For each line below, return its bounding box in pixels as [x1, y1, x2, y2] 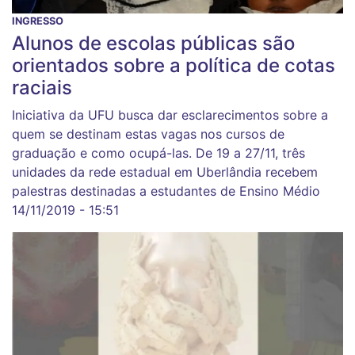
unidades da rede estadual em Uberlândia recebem [12, 163, 318, 180]
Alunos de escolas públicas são [12, 31, 295, 55]
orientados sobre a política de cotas [12, 53, 335, 77]
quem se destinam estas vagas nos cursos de [12, 125, 284, 142]
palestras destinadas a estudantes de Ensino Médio [12, 182, 320, 199]
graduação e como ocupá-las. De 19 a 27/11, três [12, 144, 305, 161]
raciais [12, 75, 72, 99]
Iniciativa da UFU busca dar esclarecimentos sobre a [12, 106, 328, 123]
